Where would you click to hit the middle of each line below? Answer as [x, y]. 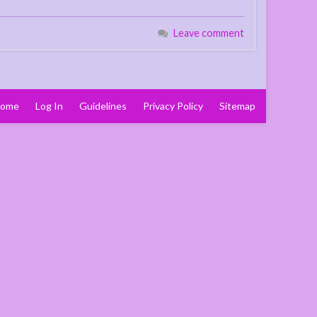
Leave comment [209, 33]
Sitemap [237, 105]
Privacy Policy [173, 105]
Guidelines [103, 105]
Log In [49, 105]
